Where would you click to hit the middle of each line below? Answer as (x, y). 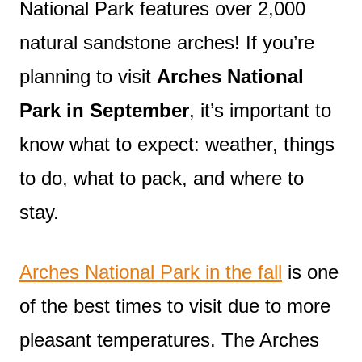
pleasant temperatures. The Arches (169, 339)
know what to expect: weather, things (177, 144)
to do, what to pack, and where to (162, 178)
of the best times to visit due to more (175, 305)
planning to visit (88, 76)
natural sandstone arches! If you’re (167, 42)
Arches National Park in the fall (151, 271)
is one (310, 271)
